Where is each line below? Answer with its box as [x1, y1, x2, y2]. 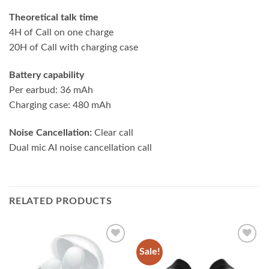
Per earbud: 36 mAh [9, 85, 93, 95]
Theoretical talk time [9, 13, 98, 23]
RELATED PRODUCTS [9, 196, 112, 206]
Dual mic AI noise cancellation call [9, 142, 152, 153]
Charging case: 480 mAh [9, 100, 111, 110]
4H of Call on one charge [9, 28, 113, 38]
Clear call [92, 127, 133, 138]
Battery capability [9, 70, 84, 80]
